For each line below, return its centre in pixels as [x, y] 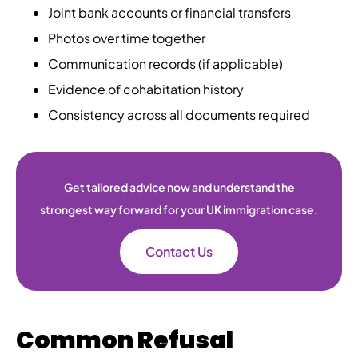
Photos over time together [127, 38]
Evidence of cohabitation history [146, 89]
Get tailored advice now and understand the [179, 187]
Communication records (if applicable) [165, 63]
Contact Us [179, 251]
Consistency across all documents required [179, 114]
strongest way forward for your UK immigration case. [179, 209]
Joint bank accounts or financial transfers [169, 12]
